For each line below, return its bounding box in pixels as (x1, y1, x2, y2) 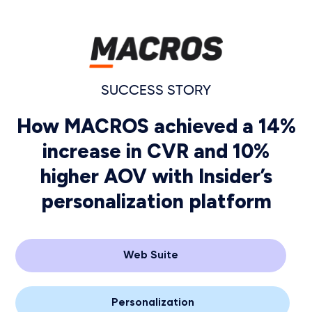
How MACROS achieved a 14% (16, 114, 296, 138)
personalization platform (40, 189, 272, 213)
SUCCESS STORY (101, 84, 211, 98)
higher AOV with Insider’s (40, 164, 272, 188)
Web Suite (123, 249, 178, 261)
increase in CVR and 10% (42, 139, 270, 163)
